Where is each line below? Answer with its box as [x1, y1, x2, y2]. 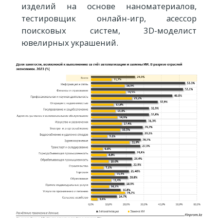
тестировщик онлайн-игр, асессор [21, 12, 197, 24]
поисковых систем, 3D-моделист [21, 24, 197, 36]
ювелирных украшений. [21, 36, 118, 48]
